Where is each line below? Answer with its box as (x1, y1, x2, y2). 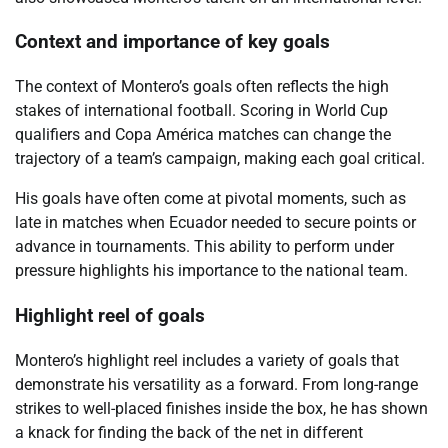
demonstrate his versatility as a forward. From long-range (15, 374, 418, 394)
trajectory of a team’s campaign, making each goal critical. (15, 149, 425, 169)
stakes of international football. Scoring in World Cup (15, 101, 388, 121)
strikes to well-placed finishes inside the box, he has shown (15, 398, 428, 418)
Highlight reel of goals (15, 304, 205, 327)
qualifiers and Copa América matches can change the (15, 125, 391, 145)
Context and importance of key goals (15, 31, 330, 54)
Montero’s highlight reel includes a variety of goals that (15, 350, 399, 370)
